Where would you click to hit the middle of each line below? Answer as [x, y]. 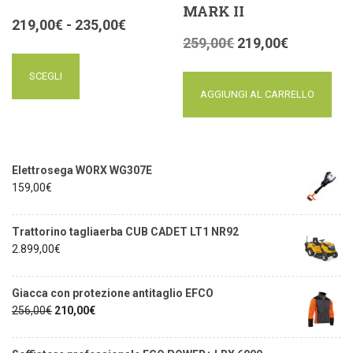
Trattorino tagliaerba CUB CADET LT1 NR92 [125, 231]
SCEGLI [46, 76]
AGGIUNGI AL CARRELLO [258, 94]
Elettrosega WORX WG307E [82, 170]
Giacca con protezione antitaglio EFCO [113, 293]
